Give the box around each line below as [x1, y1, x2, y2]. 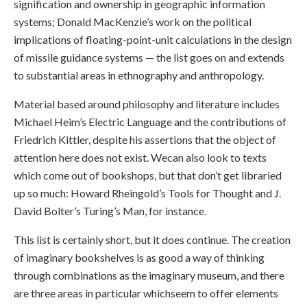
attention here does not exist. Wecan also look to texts [14, 150, 267, 164]
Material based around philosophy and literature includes [14, 97, 280, 110]
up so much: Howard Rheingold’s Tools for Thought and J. [14, 186, 281, 199]
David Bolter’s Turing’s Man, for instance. [14, 204, 206, 217]
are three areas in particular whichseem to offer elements [14, 286, 278, 299]
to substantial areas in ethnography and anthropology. [14, 68, 264, 82]
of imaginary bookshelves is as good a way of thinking [14, 250, 265, 264]
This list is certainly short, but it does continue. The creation [14, 232, 291, 246]
